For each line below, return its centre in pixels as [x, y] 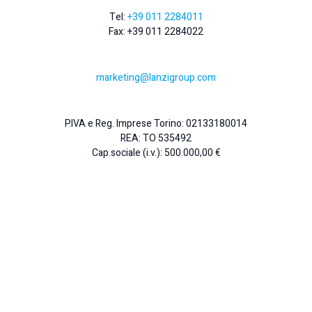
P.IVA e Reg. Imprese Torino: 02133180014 [156, 124]
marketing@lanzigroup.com [156, 78]
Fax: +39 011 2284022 [156, 32]
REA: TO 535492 [156, 138]
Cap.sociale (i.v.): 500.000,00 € [156, 153]
